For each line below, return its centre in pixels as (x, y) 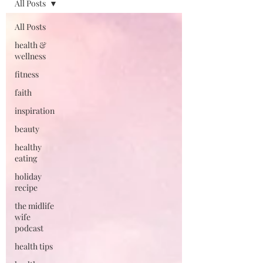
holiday (28, 176)
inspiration (35, 111)
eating (26, 158)
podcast (29, 228)
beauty (27, 129)
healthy (28, 147)
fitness (27, 74)
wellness (30, 56)
